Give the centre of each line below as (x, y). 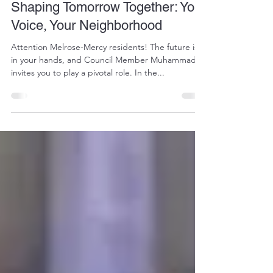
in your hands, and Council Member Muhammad (104, 108)
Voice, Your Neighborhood (87, 74)
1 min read (105, 31)
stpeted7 (51, 21)
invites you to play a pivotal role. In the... (88, 121)
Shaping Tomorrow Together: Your (108, 56)
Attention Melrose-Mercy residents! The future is (105, 96)
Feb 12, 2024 (57, 31)
